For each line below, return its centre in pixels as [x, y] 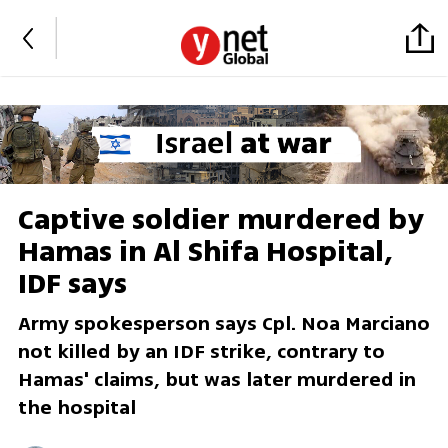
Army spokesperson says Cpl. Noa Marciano [223, 324]
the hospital [76, 408]
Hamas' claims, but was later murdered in [216, 380]
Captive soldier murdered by [220, 220]
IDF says [72, 284]
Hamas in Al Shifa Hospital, [205, 252]
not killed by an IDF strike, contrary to [201, 352]
